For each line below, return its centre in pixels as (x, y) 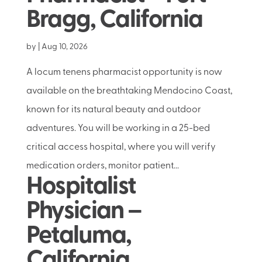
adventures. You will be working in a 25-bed (118, 129)
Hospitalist (81, 187)
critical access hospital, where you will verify (121, 147)
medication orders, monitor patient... (102, 166)
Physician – (84, 212)
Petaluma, (79, 237)
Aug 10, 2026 (64, 47)
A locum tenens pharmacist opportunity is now (124, 73)
